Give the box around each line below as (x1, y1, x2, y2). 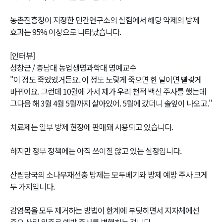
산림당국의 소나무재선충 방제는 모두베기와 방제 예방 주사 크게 (10, 168, 208, 180)
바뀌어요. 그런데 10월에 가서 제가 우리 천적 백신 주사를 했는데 (10, 85, 206, 97)
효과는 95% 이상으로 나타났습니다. (10, 26, 121, 38)
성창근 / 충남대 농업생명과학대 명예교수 (10, 61, 136, 73)
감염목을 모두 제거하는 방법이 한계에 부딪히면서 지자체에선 (10, 204, 199, 216)
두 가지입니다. (10, 180, 55, 192)
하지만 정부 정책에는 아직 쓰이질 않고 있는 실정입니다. (10, 145, 181, 157)
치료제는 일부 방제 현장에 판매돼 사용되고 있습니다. (10, 121, 173, 133)
